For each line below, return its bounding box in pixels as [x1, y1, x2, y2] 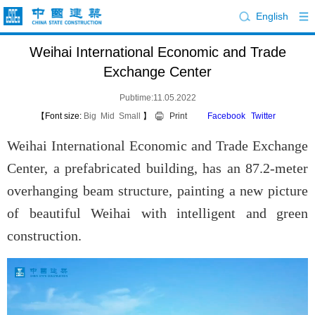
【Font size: [36, 111, 82, 121]
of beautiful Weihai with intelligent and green [7, 205, 308, 221]
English [256, 11, 289, 22]
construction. [7, 228, 82, 243]
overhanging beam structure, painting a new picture [7, 183, 308, 198]
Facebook [207, 111, 245, 121]
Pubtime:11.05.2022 [119, 93, 196, 103]
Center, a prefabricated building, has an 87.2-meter [7, 160, 308, 176]
